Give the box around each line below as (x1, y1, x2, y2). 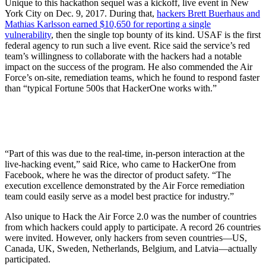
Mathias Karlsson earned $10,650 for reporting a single (5, 18, 211, 29)
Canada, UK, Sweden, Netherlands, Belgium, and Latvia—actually (5, 243, 257, 254)
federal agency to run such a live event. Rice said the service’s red (5, 40, 250, 50)
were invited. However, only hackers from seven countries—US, (5, 232, 247, 243)
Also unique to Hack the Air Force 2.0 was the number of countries (5, 211, 256, 221)
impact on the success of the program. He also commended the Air (5, 61, 252, 72)
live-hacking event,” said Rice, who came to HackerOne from (5, 159, 236, 169)
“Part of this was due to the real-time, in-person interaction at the (5, 148, 245, 159)
